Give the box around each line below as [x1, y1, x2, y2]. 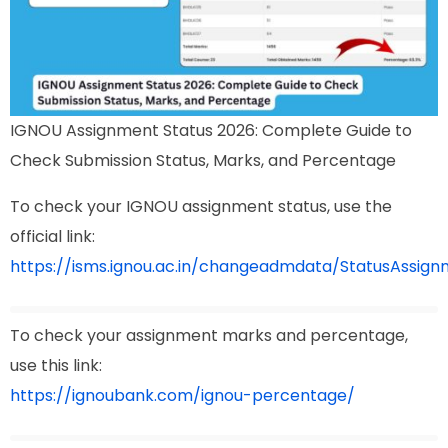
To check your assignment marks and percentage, [10, 323, 408, 347]
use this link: [10, 353, 102, 377]
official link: [10, 225, 95, 249]
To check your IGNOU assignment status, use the [10, 195, 392, 219]
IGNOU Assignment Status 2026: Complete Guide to [10, 119, 412, 143]
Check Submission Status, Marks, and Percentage [10, 149, 396, 173]
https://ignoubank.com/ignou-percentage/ [10, 383, 355, 407]
